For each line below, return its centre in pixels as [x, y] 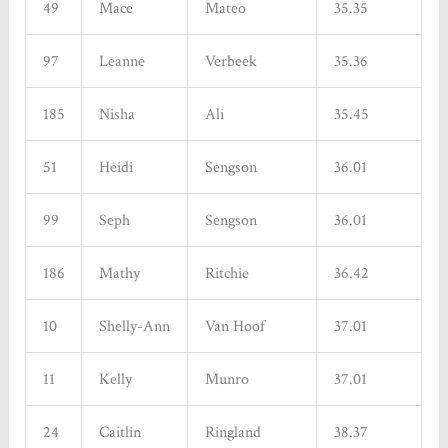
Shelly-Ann [134, 326]
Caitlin [119, 432]
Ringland [232, 432]
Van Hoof [234, 326]
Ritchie [226, 273]
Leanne [121, 61]
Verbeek [230, 61]
